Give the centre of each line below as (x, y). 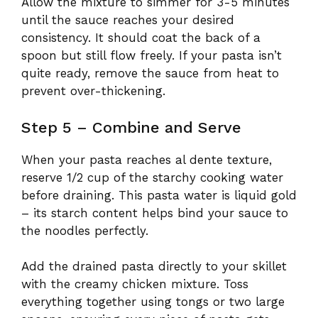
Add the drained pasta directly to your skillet (154, 267)
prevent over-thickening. (93, 91)
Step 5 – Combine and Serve (131, 127)
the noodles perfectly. (85, 230)
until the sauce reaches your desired (128, 20)
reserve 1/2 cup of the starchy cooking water (152, 177)
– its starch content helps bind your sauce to (155, 213)
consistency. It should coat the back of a (141, 38)
